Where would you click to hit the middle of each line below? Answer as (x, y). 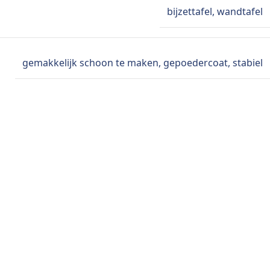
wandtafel (240, 12)
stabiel (248, 63)
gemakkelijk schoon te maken (90, 63)
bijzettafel (190, 12)
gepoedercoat (196, 63)
